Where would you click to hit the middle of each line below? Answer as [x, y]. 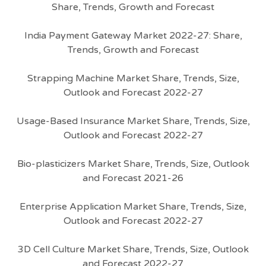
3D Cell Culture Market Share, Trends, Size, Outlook [133, 249]
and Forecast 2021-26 [133, 178]
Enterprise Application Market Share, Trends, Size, [133, 207]
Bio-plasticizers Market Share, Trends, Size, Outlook [133, 164]
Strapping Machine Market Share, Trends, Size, [133, 78]
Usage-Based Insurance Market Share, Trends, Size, [133, 121]
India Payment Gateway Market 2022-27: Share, [133, 36]
